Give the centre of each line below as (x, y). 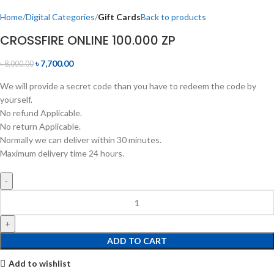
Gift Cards (119, 17)
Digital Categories (60, 17)
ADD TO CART (137, 241)
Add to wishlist (39, 263)
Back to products (173, 17)
